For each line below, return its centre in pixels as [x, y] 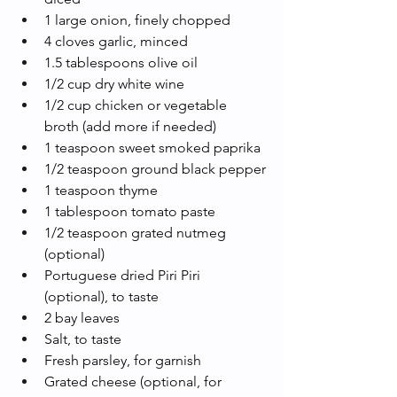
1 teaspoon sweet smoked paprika [152, 147]
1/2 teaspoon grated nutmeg [137, 232]
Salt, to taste [83, 339]
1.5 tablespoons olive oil [121, 62]
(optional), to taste [101, 296]
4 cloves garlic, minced [116, 41]
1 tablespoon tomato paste [130, 211]
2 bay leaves [82, 317]
